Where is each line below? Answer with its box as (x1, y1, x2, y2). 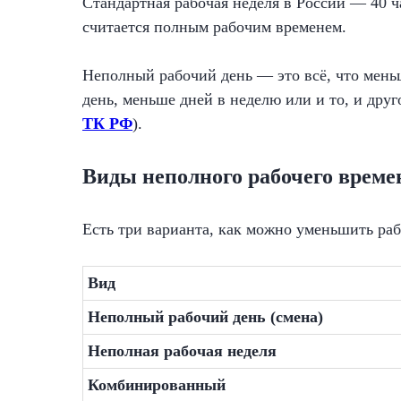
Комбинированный (88, 376, 226, 394)
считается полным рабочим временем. (82, 18, 346, 36)
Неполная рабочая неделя (88, 342, 277, 360)
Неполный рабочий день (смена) (88, 308, 323, 326)
